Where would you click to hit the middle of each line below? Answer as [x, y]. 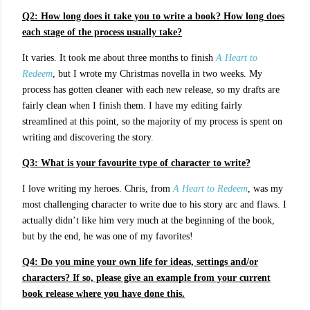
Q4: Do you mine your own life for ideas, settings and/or [140, 262]
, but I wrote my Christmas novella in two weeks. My [157, 74]
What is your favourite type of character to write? [146, 163]
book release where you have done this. [103, 294]
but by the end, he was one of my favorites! [108, 236]
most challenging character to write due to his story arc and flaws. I [154, 204]
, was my [265, 189]
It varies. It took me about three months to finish [119, 58]
